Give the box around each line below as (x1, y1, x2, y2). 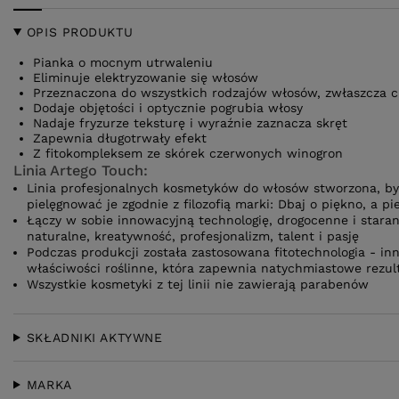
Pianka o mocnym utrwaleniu (33, 55, 213, 69)
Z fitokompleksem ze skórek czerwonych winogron (33, 146, 343, 160)
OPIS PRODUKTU (26, 25, 134, 39)
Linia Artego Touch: (13, 162, 148, 179)
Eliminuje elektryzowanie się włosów (33, 70, 258, 85)
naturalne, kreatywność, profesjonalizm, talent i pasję (27, 229, 359, 243)
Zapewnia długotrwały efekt (33, 131, 207, 145)
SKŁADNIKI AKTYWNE (26, 330, 163, 345)
